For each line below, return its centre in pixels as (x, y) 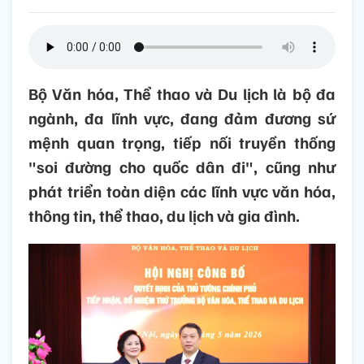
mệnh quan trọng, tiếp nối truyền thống (182, 143)
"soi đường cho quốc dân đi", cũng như (182, 167)
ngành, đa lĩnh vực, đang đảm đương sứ (182, 118)
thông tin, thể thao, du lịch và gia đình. (164, 216)
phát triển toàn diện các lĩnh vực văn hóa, (182, 191)
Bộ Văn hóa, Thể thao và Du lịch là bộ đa (182, 94)
